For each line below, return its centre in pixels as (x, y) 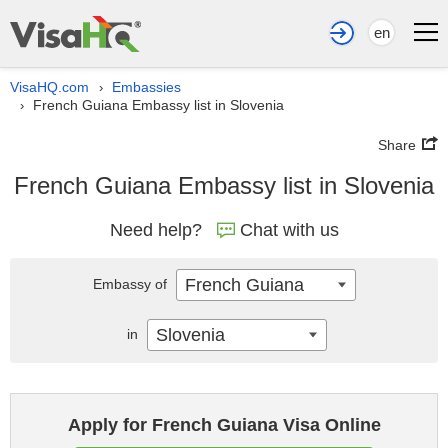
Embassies (146, 87)
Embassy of (131, 284)
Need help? (155, 230)
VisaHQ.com (49, 87)
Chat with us (289, 230)
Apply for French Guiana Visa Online (224, 425)
